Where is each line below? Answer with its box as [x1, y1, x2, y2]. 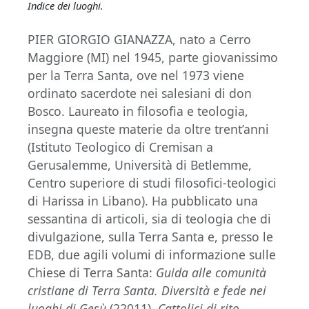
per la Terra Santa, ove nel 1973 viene [28, 67, 244, 83]
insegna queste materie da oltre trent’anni [28, 121, 269, 137]
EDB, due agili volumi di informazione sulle [28, 246, 276, 263]
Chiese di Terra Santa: [28, 264, 156, 281]
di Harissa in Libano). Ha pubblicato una [28, 192, 258, 209]
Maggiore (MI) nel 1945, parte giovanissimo [28, 49, 278, 66]
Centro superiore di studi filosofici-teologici [28, 175, 277, 191]
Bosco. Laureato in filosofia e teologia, [28, 103, 248, 119]
